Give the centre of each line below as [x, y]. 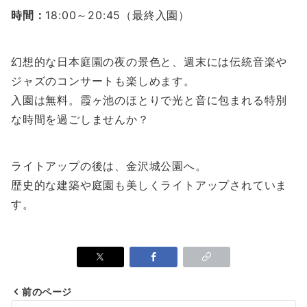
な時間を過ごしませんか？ [80, 120]
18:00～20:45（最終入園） [118, 15]
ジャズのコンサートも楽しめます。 [103, 81]
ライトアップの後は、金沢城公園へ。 [109, 166]
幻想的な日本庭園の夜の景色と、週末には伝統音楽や [149, 62]
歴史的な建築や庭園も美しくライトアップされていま [149, 185]
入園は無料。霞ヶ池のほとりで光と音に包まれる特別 [149, 100]
